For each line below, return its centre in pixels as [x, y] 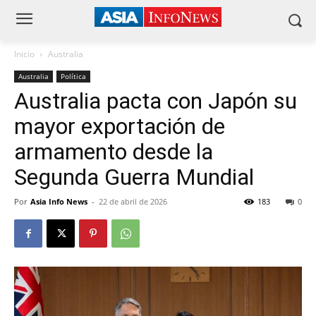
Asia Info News [59, 201]
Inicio [24, 54]
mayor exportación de [120, 126]
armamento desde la [114, 152]
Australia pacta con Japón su [156, 101]
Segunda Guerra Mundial [134, 177]
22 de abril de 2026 [133, 201]
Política [73, 76]
